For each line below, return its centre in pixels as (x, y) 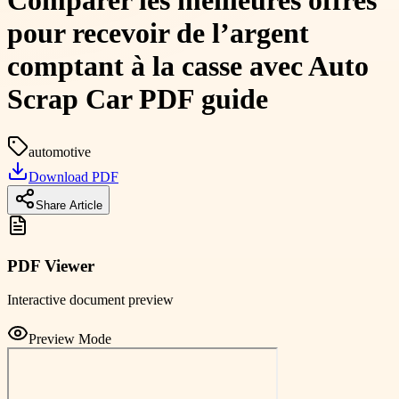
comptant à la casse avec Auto (188, 66)
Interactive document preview (90, 300)
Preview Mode (70, 339)
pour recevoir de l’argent (158, 33)
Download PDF (73, 176)
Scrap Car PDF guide (138, 99)
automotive (60, 151)
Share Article (69, 205)
